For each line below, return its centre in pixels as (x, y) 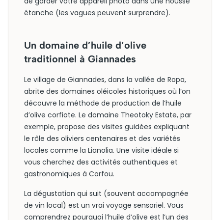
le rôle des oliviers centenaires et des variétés (102, 138)
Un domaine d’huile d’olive (85, 45)
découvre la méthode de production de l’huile (103, 103)
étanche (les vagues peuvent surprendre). (97, 13)
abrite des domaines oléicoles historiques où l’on (107, 91)
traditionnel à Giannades (80, 59)
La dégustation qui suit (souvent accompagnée (106, 193)
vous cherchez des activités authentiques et (101, 162)
